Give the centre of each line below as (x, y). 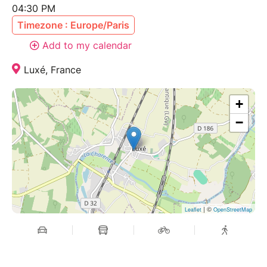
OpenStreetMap (233, 210)
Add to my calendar (87, 46)
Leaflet (193, 210)
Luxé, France (52, 70)
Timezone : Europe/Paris (73, 25)
